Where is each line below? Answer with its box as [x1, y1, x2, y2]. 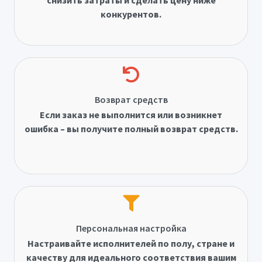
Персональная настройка [75, 222, 187, 235]
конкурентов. [101, 8, 161, 20]
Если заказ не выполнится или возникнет [40, 109, 222, 121]
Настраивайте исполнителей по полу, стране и [27, 237, 235, 250]
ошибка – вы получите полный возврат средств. [24, 123, 238, 135]
